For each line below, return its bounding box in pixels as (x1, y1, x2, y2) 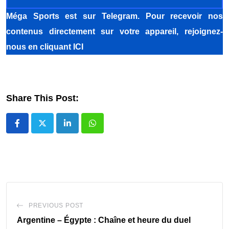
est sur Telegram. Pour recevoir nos (59, 11, 223, 20)
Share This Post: (6, 93, 79, 103)
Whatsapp (91, 125, 129, 134)
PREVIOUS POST (28, 201, 84, 209)
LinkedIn (66, 125, 98, 134)
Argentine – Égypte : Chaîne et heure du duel (17, 215, 191, 224)
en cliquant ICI (28, 42, 83, 51)
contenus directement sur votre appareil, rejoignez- (6, 27, 223, 36)
